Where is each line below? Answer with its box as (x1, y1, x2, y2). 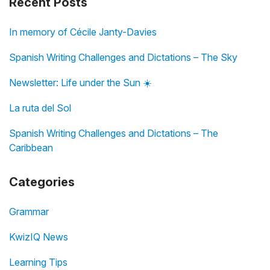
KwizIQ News (9, 230, 68, 243)
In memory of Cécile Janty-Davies (9, 25, 157, 38)
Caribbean (9, 141, 53, 154)
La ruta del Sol (9, 101, 71, 114)
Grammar (9, 205, 49, 218)
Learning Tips (9, 256, 67, 268)
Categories (9, 174, 75, 189)
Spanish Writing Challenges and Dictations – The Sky (9, 51, 237, 63)
